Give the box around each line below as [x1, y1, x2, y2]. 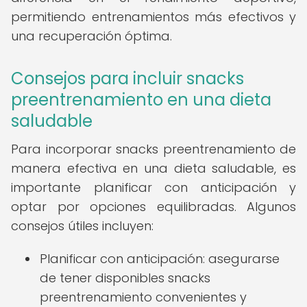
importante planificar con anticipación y [11, 179, 296, 196]
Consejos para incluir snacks [11, 67, 244, 90]
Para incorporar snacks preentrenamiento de [11, 140, 296, 158]
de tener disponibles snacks [40, 269, 210, 286]
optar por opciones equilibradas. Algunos [11, 198, 296, 215]
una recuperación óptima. [11, 27, 172, 45]
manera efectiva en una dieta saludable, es [11, 160, 296, 177]
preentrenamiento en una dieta [11, 88, 271, 111]
